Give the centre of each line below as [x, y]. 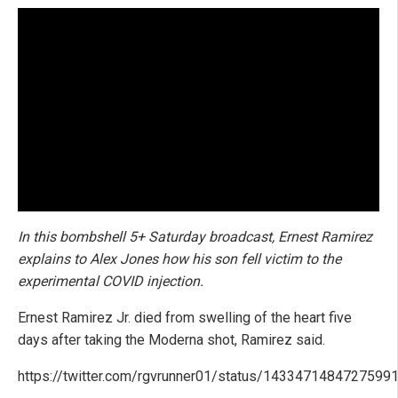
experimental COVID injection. [111, 281]
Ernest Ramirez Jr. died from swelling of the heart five [185, 317]
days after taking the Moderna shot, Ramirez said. [171, 339]
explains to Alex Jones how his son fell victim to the [179, 259]
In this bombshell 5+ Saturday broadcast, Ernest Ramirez [195, 236]
